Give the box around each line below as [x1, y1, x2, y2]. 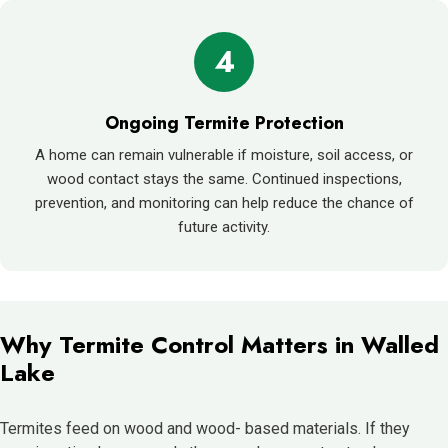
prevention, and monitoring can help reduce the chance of [34, 193, 414, 212]
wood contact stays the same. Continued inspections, [46, 169, 402, 188]
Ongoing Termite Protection [104, 109, 344, 136]
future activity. [178, 217, 270, 236]
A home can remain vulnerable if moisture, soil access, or [35, 145, 413, 164]
